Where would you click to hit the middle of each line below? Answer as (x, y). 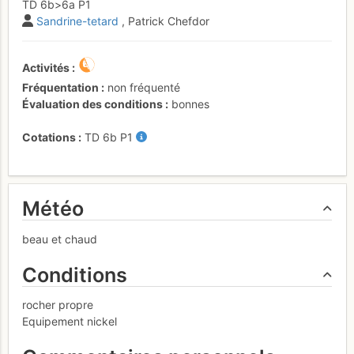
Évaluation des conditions (92, 104)
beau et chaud (60, 239)
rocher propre (58, 305)
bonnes (190, 104)
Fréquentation (60, 87)
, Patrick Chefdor (166, 21)
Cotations (49, 137)
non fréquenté (144, 87)
